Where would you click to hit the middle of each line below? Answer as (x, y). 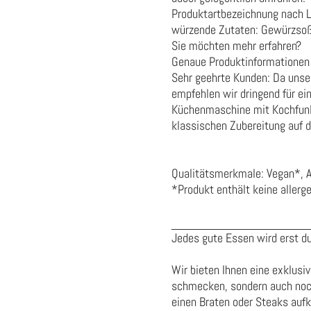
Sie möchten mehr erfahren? (236, 46)
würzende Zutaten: (216, 30)
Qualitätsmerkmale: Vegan (233, 174)
